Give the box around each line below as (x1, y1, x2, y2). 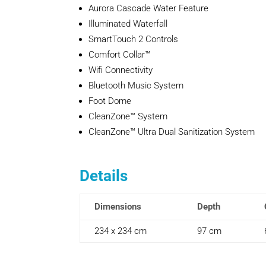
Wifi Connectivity (88, 65, 153, 76)
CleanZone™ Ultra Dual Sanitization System (88, 126, 255, 138)
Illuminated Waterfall (88, 18, 168, 30)
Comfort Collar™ (88, 49, 151, 61)
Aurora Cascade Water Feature (88, 3, 209, 14)
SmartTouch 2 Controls (88, 34, 179, 45)
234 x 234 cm (94, 226, 147, 237)
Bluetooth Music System (88, 80, 184, 91)
